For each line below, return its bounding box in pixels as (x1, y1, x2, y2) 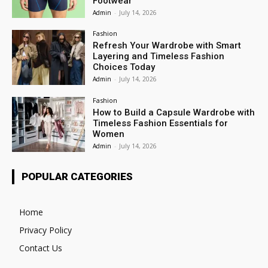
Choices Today (93, 62, 156, 73)
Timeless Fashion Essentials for (93, 118, 229, 129)
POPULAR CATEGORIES (22, 170, 133, 182)
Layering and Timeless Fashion (93, 51, 225, 62)
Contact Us (19, 242, 62, 254)
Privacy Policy (19, 224, 72, 236)
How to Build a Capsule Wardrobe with (93, 107, 255, 118)
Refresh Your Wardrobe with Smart (93, 40, 242, 51)
